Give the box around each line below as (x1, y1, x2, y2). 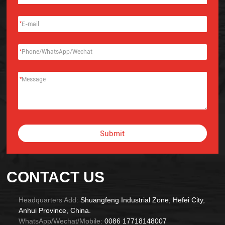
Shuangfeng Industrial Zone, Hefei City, (80, 196, 205, 204)
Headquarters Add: (18, 196, 78, 204)
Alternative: (18, 143, 57, 152)
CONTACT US (7, 168, 105, 185)
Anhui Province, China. (18, 207, 91, 215)
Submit (100, 129, 125, 138)
